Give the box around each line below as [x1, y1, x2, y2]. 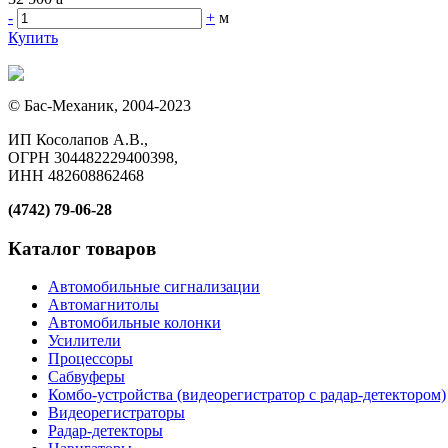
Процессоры [48, 350, 133, 368]
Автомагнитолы [48, 296, 159, 314]
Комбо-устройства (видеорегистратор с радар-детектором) [48, 386, 446, 404]
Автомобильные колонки [48, 314, 221, 332]
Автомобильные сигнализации [48, 278, 260, 296]
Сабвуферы [48, 368, 125, 386]
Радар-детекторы [48, 422, 163, 440]
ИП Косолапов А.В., [8, 130, 148, 148]
